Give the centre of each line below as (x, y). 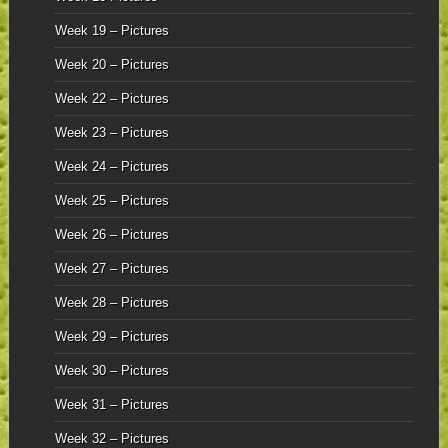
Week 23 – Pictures (111, 133)
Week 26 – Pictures (111, 235)
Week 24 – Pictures (111, 167)
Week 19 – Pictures (111, 31)
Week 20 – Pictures (111, 65)
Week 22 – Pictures (111, 99)
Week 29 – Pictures (111, 337)
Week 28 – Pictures (111, 303)
